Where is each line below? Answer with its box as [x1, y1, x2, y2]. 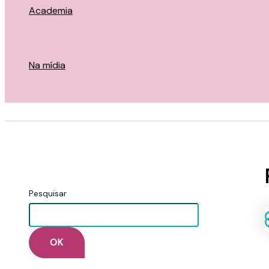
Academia [29, 4, 73, 17]
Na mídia [29, 59, 65, 71]
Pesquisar [29, 188, 67, 199]
